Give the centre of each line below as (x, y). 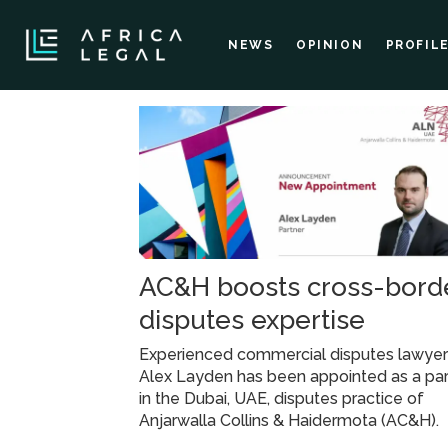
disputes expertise (252, 319)
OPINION (329, 45)
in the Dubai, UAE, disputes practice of (282, 398)
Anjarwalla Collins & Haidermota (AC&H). (289, 420)
